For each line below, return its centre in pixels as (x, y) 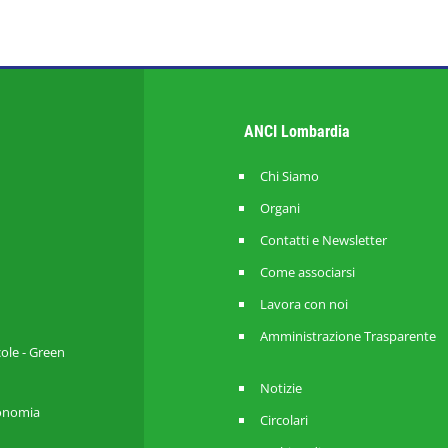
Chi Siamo (289, 176)
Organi (280, 208)
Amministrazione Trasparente (348, 336)
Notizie (281, 388)
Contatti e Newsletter (323, 240)
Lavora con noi (304, 304)
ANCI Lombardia (303, 131)
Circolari (284, 420)
